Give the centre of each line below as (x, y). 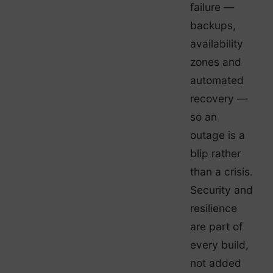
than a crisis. (222, 171)
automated (217, 80)
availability (217, 43)
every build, (219, 244)
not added (216, 263)
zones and (216, 62)
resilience (214, 208)
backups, (213, 25)
